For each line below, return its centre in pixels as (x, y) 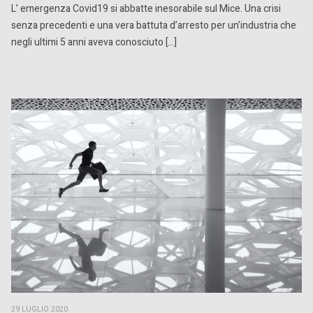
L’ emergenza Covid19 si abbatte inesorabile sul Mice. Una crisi (146, 9)
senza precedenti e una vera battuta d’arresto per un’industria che (154, 26)
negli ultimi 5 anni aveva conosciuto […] (94, 43)
